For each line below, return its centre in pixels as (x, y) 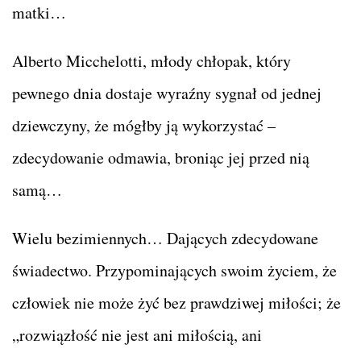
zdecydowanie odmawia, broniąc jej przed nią (161, 157)
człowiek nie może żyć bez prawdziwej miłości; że (176, 302)
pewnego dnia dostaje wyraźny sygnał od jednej (167, 93)
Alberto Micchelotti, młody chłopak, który (151, 60)
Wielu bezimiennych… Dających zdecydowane (165, 238)
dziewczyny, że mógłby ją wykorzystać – (144, 125)
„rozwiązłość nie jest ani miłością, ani (137, 334)
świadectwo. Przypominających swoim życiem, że (174, 270)
